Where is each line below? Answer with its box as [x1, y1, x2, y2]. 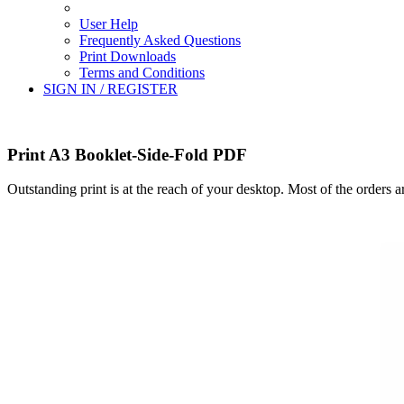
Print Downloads [79, 49, 176, 64]
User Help [79, 16, 138, 32]
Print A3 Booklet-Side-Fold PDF [7, 144, 247, 164]
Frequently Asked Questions [79, 32, 241, 48]
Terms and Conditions [79, 65, 205, 80]
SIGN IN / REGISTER [43, 81, 178, 96]
